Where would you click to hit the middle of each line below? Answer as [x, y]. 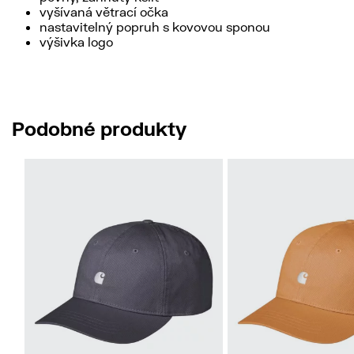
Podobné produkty [99, 128]
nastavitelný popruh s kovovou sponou [155, 26]
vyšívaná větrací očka [104, 11]
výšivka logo [76, 41]
